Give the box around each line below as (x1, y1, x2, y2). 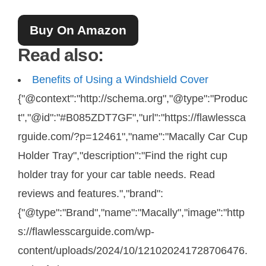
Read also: (18, 45, 104, 65)
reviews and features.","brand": (18, 187, 163, 199)
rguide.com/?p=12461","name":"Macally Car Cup (18, 130, 248, 142)
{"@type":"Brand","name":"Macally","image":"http (18, 206, 245, 218)
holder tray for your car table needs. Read (18, 168, 215, 180)
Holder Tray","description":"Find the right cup (18, 149, 227, 161)
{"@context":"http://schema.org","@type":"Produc (18, 92, 248, 104)
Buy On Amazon (30, 23, 126, 37)
